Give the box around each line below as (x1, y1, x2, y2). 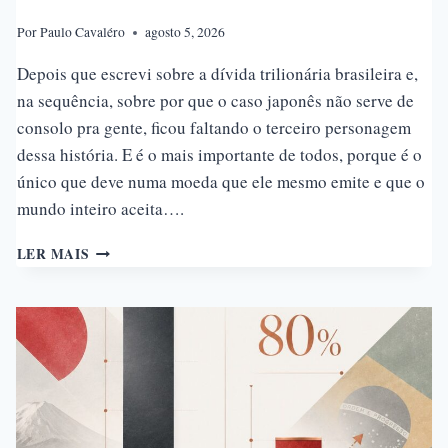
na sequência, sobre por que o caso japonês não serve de (16, 89, 414, 113)
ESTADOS (88, 322, 157, 343)
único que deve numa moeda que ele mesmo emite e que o (16, 170, 425, 194)
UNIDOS (88, 343, 147, 364)
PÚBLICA (88, 280, 154, 301)
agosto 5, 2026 (144, 23, 225, 42)
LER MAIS (16, 244, 90, 265)
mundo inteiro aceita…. (16, 197, 184, 221)
